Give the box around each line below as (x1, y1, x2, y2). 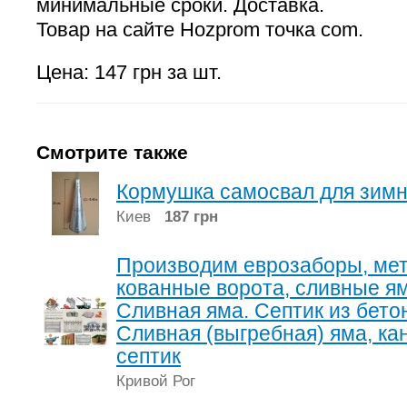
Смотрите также (36, 142, 188, 163)
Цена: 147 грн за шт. (36, 61, 222, 84)
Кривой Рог (116, 372, 209, 390)
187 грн (164, 208, 218, 225)
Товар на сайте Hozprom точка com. (36, 18, 363, 41)
